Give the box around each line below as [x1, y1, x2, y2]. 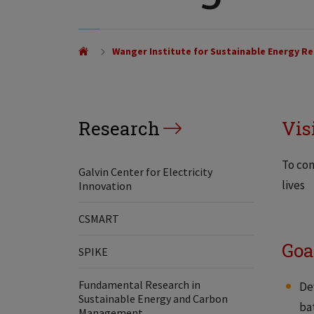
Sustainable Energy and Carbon [78, 292, 228, 306]
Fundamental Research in [78, 278, 200, 292]
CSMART [78, 212, 119, 226]
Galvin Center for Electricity [78, 165, 212, 179]
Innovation [78, 179, 132, 193]
